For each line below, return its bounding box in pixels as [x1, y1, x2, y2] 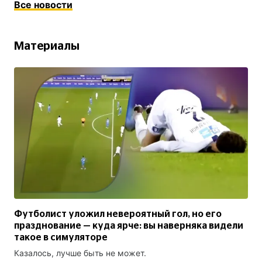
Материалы [14, 40, 80, 53]
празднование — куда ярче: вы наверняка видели [14, 221, 243, 231]
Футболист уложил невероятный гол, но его [14, 209, 222, 219]
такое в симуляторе [14, 233, 108, 243]
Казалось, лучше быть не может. [14, 248, 146, 258]
